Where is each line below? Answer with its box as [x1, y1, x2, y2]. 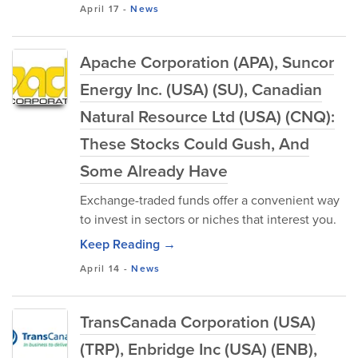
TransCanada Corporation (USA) [80, 309, 316, 334]
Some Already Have [80, 158, 228, 183]
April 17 [80, 2, 120, 16]
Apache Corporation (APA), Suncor [80, 50, 334, 74]
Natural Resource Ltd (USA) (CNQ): [80, 104, 335, 129]
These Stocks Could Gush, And [80, 131, 309, 156]
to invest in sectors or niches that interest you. [80, 210, 336, 229]
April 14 [80, 261, 121, 276]
